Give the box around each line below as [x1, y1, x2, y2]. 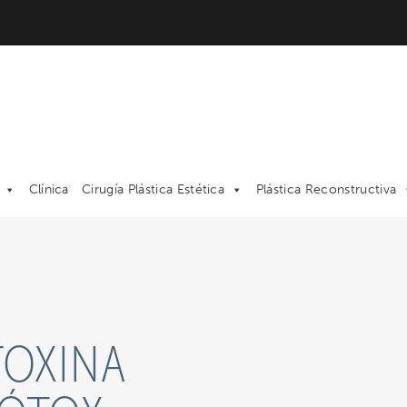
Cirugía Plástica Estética [82, 182, 225, 198]
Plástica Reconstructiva [255, 182, 397, 198]
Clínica [28, 182, 69, 198]
